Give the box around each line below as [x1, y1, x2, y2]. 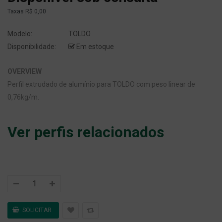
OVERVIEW [7, 67, 42, 76]
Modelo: [7, 30, 32, 38]
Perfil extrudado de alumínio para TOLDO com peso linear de [7, 80, 195, 89]
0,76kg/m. [7, 93, 39, 102]
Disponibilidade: [7, 43, 56, 51]
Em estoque [75, 43, 114, 51]
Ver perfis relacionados [7, 123, 164, 141]
